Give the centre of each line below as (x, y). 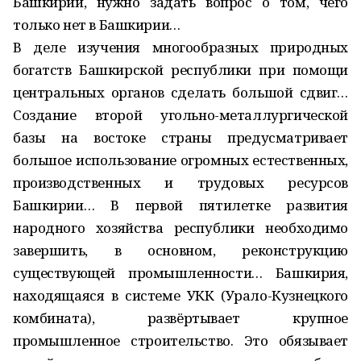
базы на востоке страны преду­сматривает (180, 137)
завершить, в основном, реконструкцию (180, 250)
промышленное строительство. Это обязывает (180, 340)
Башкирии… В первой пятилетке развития (180, 205)
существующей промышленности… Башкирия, (180, 273)
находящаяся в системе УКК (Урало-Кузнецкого (180, 295)
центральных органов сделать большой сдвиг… (180, 92)
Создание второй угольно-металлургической (180, 115)
